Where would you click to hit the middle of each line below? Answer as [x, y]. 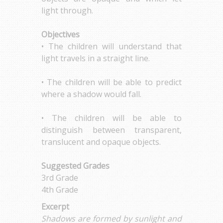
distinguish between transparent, [111, 130]
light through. [67, 10]
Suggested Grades [75, 166]
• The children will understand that [111, 46]
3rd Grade [60, 177]
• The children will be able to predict [111, 82]
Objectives [60, 34]
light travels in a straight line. [96, 58]
